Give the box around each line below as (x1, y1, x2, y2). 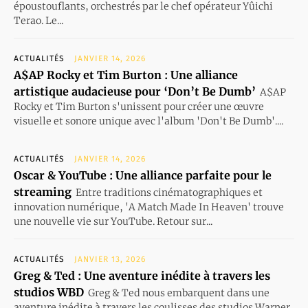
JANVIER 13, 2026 (74, 254, 146, 264)
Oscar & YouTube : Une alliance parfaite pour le (14, 168, 272, 182)
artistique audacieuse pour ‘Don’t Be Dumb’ (14, 84, 256, 98)
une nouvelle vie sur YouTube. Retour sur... (14, 214, 212, 228)
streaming (14, 184, 71, 199)
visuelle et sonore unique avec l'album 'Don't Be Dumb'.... (14, 114, 283, 127)
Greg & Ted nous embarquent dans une (88, 286, 269, 299)
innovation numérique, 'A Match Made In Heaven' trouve (14, 200, 284, 213)
